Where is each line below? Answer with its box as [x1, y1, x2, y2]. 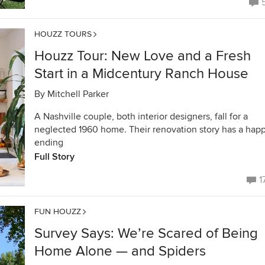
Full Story [34, 151, 75, 163]
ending [34, 137, 63, 148]
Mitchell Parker [47, 88, 109, 100]
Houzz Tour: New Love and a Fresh [34, 47, 251, 64]
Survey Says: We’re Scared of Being [34, 225, 258, 242]
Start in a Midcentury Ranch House [34, 65, 248, 82]
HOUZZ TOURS [34, 29, 92, 39]
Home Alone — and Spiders [34, 243, 206, 260]
